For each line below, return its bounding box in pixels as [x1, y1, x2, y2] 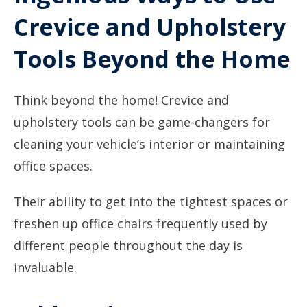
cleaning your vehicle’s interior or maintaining [14, 136, 285, 152]
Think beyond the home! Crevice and [14, 92, 229, 108]
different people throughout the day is [14, 237, 243, 254]
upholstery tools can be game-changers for [14, 114, 270, 130]
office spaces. [14, 158, 93, 174]
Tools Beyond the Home [14, 43, 291, 75]
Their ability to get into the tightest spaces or [14, 193, 288, 210]
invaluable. [14, 259, 77, 275]
